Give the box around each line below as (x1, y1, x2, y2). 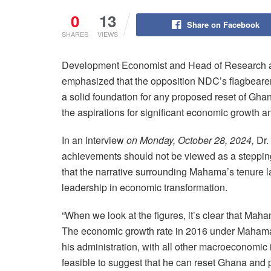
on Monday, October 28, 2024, (126, 132, 254, 147)
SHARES (62, 28, 88, 39)
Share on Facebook (186, 18, 260, 30)
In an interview (62, 132, 126, 147)
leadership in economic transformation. (62, 180, 227, 194)
